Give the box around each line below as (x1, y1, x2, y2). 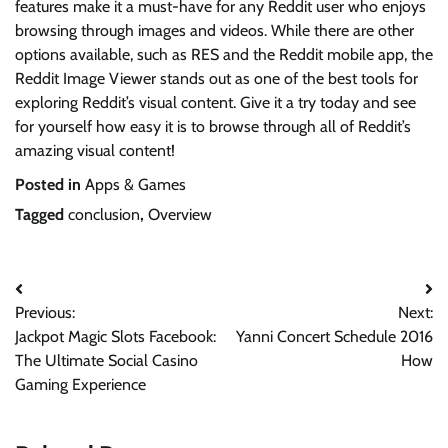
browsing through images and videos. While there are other (15, 21, 414, 41)
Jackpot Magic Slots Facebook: (15, 327, 216, 347)
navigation (14, 315, 122, 345)
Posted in (15, 175, 85, 195)
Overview (148, 205, 212, 225)
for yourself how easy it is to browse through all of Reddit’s (15, 117, 411, 137)
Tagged (15, 205, 68, 225)
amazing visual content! (15, 141, 175, 161)
